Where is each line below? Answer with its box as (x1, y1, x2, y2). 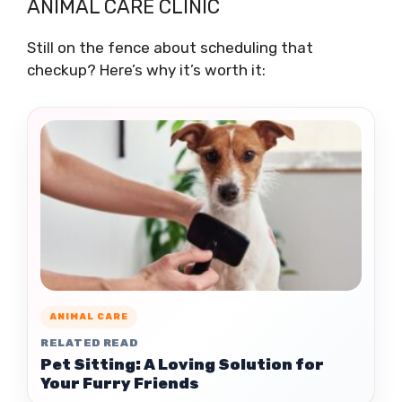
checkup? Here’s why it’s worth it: (27, 60, 266, 79)
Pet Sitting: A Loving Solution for (40, 354, 324, 373)
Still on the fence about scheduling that (27, 38, 313, 57)
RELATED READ (40, 336, 138, 349)
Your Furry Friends (40, 373, 199, 392)
